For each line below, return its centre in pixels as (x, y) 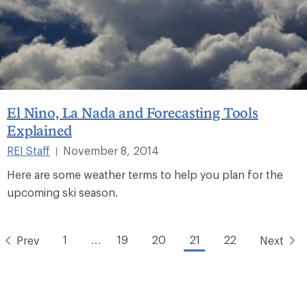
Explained (39, 130)
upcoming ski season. (62, 192)
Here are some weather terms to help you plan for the (145, 174)
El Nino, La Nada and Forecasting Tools (133, 112)
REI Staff (28, 150)
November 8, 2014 (111, 150)
